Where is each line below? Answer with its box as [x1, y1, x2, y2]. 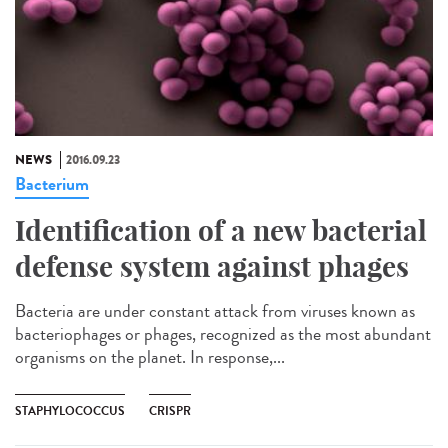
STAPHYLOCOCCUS [15, 401, 125, 420]
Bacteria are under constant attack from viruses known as [15, 297, 415, 324]
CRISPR [149, 401, 191, 420]
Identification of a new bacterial [15, 212, 427, 248]
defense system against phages [15, 248, 409, 284]
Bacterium [15, 170, 89, 197]
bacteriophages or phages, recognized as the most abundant [15, 320, 431, 347]
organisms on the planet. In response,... [15, 343, 285, 370]
